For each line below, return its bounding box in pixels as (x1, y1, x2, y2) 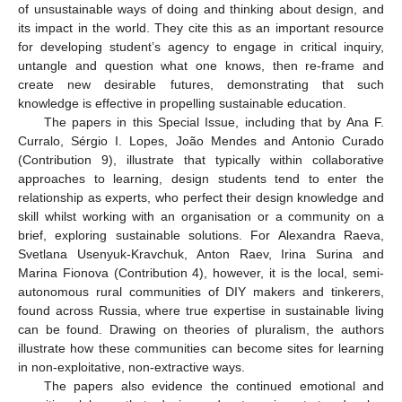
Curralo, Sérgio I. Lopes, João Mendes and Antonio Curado (18, 134, 384, 149)
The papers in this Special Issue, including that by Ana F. (43, 115, 384, 130)
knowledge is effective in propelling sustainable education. (18, 96, 346, 111)
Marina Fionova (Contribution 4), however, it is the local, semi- (18, 266, 384, 281)
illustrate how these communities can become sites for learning (18, 341, 384, 356)
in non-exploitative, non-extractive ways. (18, 360, 245, 375)
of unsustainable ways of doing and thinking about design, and (18, 2, 384, 17)
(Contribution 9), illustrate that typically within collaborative (18, 153, 384, 168)
